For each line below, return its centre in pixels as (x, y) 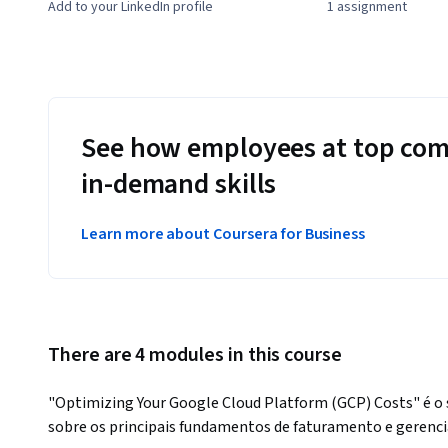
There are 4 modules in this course (195, 355)
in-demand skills (179, 184)
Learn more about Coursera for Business (223, 234)
